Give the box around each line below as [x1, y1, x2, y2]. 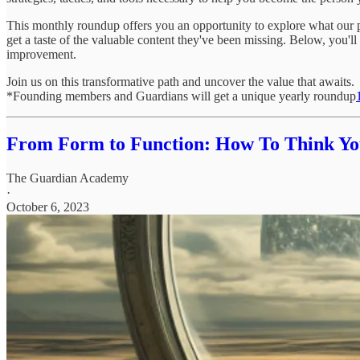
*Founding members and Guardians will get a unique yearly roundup [6, 88, 356, 103]
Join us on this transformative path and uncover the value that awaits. [6, 74, 354, 88]
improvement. [6, 47, 76, 61]
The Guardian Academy [6, 171, 129, 186]
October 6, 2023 [6, 200, 89, 215]
